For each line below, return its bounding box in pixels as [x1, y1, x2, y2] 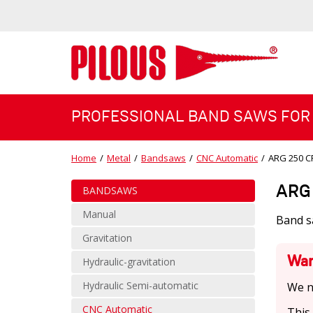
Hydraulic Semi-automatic [82, 278, 198, 292]
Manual [82, 207, 116, 221]
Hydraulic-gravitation [82, 254, 175, 268]
